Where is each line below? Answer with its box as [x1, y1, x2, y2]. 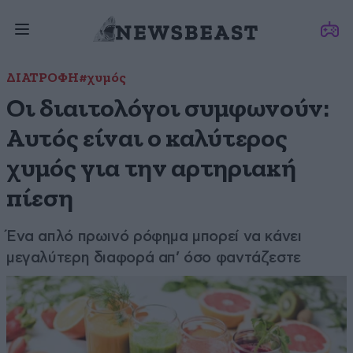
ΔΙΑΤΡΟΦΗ [6, 72, 79, 85]
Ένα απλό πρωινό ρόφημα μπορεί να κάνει [6, 228, 302, 244]
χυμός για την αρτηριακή [6, 156, 296, 182]
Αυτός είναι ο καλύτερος [6, 126, 288, 152]
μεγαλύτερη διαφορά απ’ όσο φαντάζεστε [6, 249, 301, 266]
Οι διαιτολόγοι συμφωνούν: [6, 96, 329, 122]
